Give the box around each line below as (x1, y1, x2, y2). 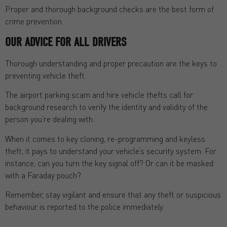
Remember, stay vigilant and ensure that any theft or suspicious (5, 188, 221, 200)
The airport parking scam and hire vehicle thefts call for (5, 89, 193, 100)
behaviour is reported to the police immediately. (5, 201, 164, 212)
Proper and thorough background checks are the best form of (5, 4, 214, 15)
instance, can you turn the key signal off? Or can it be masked (5, 157, 213, 168)
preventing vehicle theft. (5, 69, 86, 81)
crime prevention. (5, 16, 63, 27)
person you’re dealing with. (5, 113, 94, 125)
